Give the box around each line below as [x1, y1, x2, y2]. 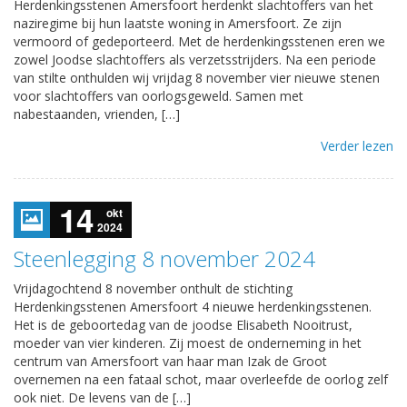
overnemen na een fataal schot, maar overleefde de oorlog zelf [14, 370, 388, 388]
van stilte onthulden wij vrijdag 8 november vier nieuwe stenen [14, 68, 380, 86]
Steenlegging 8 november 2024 [14, 243, 315, 273]
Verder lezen [321, 136, 393, 154]
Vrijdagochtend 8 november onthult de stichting [14, 279, 293, 297]
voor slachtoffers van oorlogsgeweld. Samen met [14, 86, 303, 104]
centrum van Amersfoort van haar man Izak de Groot [14, 352, 327, 370]
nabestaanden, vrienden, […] [14, 104, 180, 123]
